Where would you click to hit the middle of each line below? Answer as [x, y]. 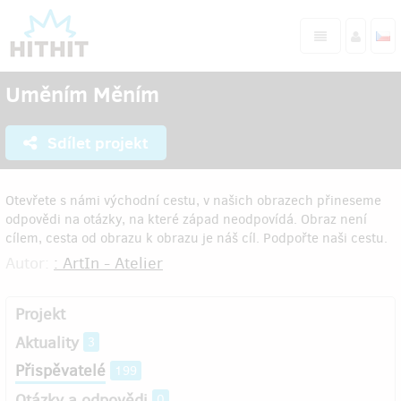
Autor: [30, 263]
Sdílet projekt [96, 143]
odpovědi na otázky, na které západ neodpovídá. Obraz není [186, 219]
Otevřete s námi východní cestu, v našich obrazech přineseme [193, 200]
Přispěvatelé [60, 371]
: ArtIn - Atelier [108, 263]
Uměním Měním [82, 94]
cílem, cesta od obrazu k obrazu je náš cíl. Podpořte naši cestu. [196, 238]
